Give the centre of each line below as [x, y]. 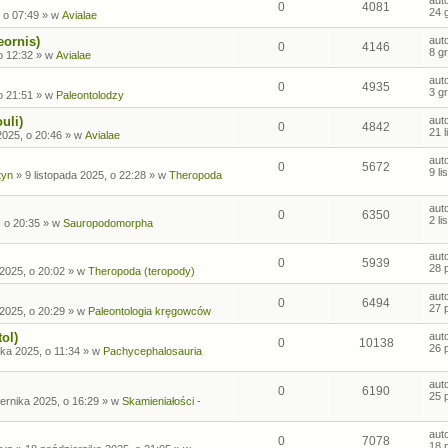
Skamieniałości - [161, 400]
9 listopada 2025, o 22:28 [85, 174]
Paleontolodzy [90, 94]
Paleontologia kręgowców [149, 310]
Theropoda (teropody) [141, 270]
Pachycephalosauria [152, 350]
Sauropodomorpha [108, 222]
